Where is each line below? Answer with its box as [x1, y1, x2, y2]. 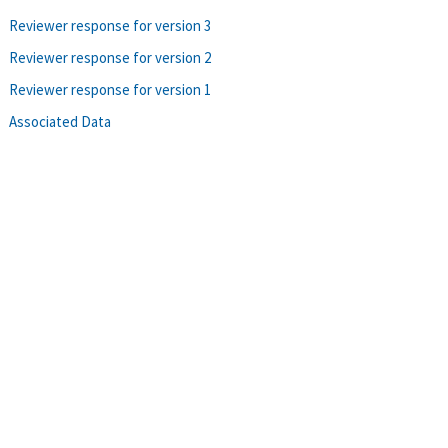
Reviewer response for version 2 [9, 47, 211, 67]
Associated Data [9, 111, 111, 131]
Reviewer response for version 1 [9, 79, 211, 99]
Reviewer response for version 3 [9, 15, 211, 35]
